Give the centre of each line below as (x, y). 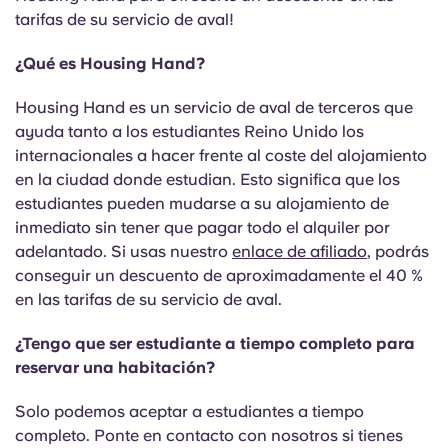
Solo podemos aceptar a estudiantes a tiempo (189, 411)
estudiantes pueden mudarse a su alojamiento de (202, 203)
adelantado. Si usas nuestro (123, 251)
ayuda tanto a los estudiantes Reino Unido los (189, 131)
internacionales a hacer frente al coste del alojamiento (221, 155)
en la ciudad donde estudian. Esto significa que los (207, 179)
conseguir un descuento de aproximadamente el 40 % (219, 275)
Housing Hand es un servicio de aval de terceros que (214, 107)
